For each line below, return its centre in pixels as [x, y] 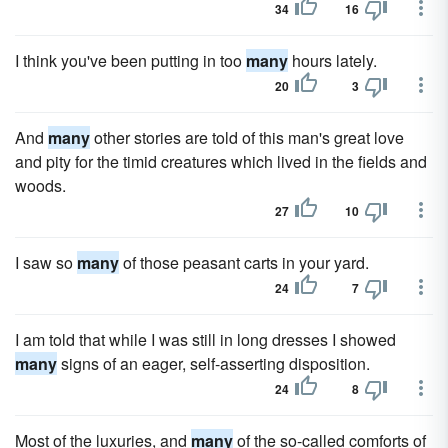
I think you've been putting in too [130, 60]
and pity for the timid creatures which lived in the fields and [221, 161]
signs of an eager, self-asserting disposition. [213, 363]
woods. [40, 185]
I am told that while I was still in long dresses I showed [205, 339]
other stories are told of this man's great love [247, 137]
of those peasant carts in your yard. [244, 262]
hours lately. [332, 60]
